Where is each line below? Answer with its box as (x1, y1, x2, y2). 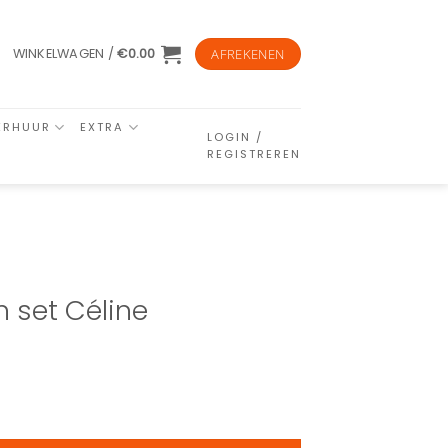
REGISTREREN (207, 146, 301, 162)
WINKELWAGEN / (12, 45, 118, 62)
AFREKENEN (211, 45, 285, 63)
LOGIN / (207, 129, 263, 145)
